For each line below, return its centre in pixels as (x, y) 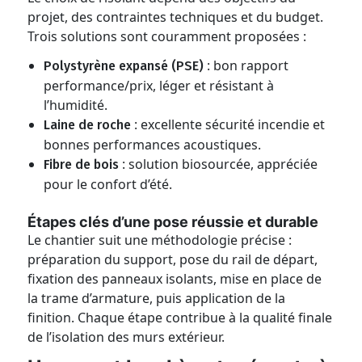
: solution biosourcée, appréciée (219, 164)
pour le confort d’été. (108, 184)
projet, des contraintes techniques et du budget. (176, 17)
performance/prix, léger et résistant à (159, 86)
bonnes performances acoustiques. (153, 145)
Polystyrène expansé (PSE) (124, 66)
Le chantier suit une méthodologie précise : (160, 240)
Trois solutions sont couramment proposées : (167, 36)
